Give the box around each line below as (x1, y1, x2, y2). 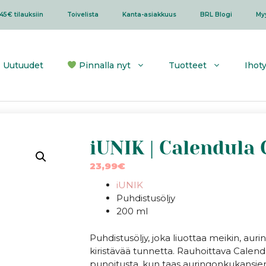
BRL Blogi (199, 11, 232, 18)
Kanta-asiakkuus (122, 11, 176, 18)
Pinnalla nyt (77, 60, 131, 71)
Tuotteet (169, 60, 207, 71)
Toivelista (66, 11, 99, 18)
